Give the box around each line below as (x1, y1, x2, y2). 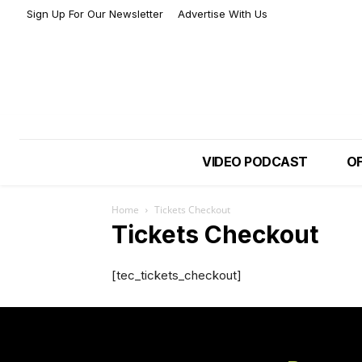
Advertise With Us (178, 7, 267, 21)
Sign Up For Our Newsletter (27, 7, 163, 21)
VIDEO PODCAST (202, 154, 308, 170)
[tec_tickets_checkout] (112, 267, 242, 284)
